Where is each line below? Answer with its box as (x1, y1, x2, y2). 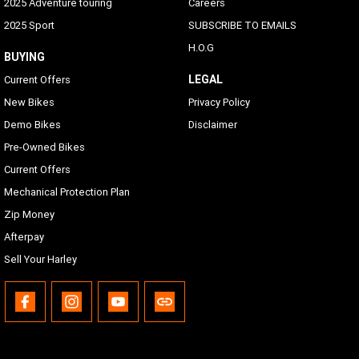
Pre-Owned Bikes (4, 140, 85, 155)
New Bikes (4, 95, 54, 110)
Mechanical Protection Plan (4, 185, 130, 200)
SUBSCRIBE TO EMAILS (188, 18, 296, 33)
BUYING (4, 50, 45, 65)
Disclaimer (188, 118, 237, 132)
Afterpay (4, 230, 44, 244)
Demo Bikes (4, 118, 61, 132)
